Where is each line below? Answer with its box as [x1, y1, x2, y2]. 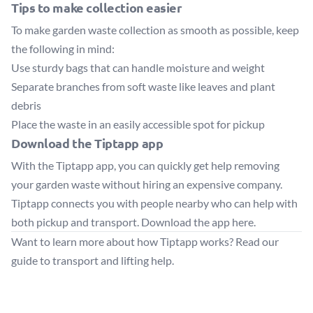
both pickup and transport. [11, 215, 141, 228]
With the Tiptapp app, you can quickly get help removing [11, 159, 279, 172]
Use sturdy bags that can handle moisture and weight [11, 61, 265, 74]
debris [11, 99, 41, 112]
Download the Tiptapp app [11, 135, 163, 151]
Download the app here [141, 215, 254, 228]
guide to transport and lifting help [11, 254, 172, 267]
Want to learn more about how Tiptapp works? [11, 235, 235, 248]
